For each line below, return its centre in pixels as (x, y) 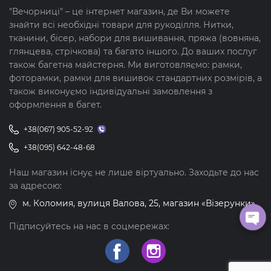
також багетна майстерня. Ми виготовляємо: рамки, (126, 65)
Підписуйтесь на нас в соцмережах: (89, 226)
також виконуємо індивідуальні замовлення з (111, 91)
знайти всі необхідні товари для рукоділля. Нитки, (121, 25)
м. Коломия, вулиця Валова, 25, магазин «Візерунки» (139, 203)
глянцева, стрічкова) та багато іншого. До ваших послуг (133, 51)
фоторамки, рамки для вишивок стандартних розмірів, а (135, 78)
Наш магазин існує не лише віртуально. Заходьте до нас (134, 172)
